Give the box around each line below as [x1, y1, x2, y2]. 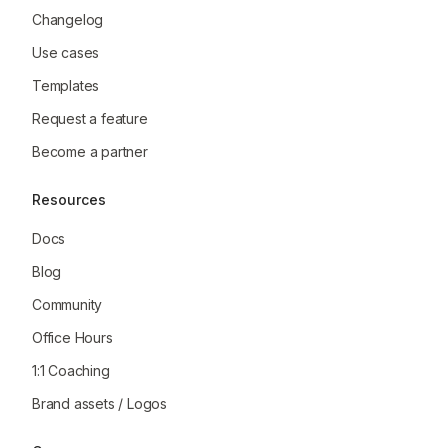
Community [32, 296, 103, 314]
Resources [32, 191, 106, 209]
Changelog [32, 11, 104, 29]
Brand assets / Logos [32, 395, 167, 413]
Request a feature [32, 110, 148, 128]
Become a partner [32, 143, 148, 161]
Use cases [32, 44, 100, 62]
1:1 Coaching [32, 362, 110, 380]
